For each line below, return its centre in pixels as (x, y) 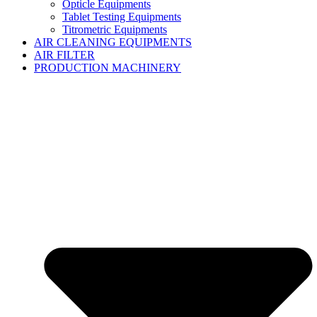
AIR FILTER (64, 54)
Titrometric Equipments (115, 29)
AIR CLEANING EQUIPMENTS (113, 42)
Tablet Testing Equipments (122, 16)
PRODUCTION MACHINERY (108, 67)
